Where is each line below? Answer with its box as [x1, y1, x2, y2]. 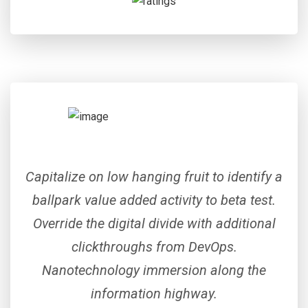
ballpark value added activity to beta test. [32, 192, 276, 209]
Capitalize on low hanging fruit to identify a [25, 168, 283, 186]
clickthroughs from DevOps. [71, 239, 237, 256]
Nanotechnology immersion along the [42, 262, 266, 279]
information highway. [91, 285, 217, 302]
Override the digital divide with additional [32, 215, 276, 232]
